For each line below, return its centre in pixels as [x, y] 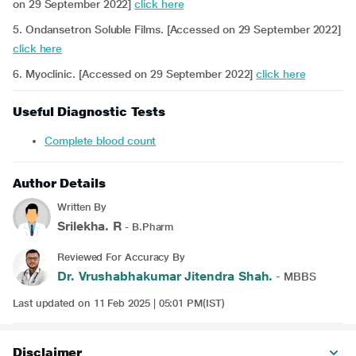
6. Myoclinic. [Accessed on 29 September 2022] [135, 74]
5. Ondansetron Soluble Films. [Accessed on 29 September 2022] [177, 29]
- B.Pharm [148, 227]
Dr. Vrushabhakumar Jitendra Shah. [165, 276]
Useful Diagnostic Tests [89, 112]
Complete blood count [104, 141]
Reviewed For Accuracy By [122, 257]
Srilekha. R [90, 226]
